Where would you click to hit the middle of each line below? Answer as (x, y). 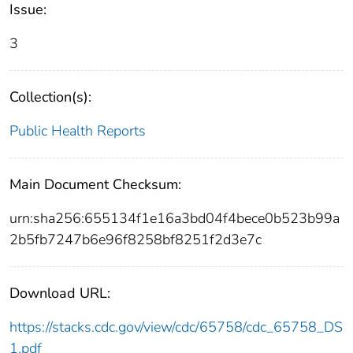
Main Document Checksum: (95, 185)
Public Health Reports (78, 131)
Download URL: (60, 294)
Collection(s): (50, 97)
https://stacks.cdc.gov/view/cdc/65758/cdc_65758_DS (176, 327)
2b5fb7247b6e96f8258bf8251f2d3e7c (136, 240)
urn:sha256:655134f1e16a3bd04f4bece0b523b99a (175, 219)
